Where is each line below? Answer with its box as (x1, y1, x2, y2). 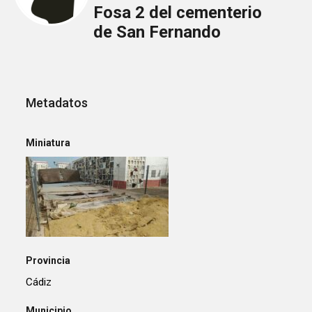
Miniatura (26, 136, 71, 148)
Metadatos (26, 95, 88, 111)
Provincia (26, 254, 71, 266)
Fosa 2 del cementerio (93, 3, 262, 23)
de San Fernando (93, 22, 221, 42)
